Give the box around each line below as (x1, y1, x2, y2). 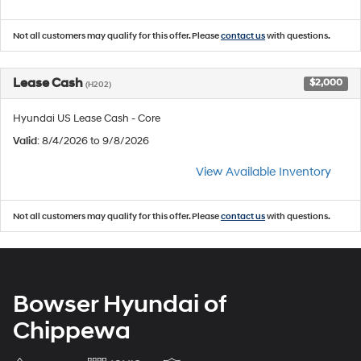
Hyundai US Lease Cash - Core (13, 112, 160, 125)
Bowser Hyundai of (13, 289, 226, 319)
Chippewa (13, 316, 131, 346)
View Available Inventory (196, 164, 331, 180)
